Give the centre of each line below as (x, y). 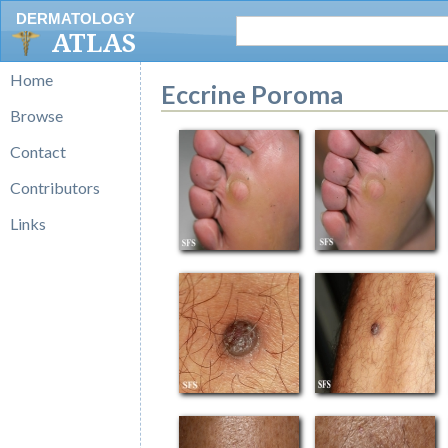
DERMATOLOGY (75, 18)
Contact (38, 151)
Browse (36, 115)
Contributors (55, 187)
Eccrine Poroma (252, 94)
